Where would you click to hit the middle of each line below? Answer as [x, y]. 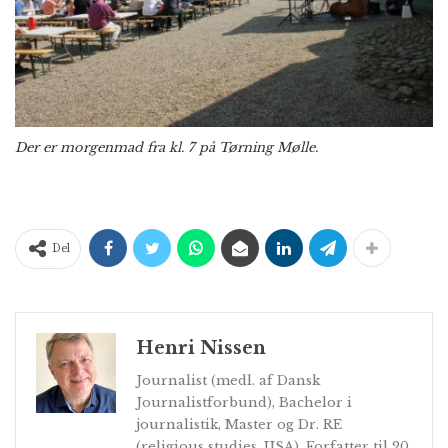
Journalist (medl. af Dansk [228, 380]
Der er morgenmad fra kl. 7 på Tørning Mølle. [166, 147]
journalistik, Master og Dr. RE [239, 424]
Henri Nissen [201, 347]
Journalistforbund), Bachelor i [244, 402]
